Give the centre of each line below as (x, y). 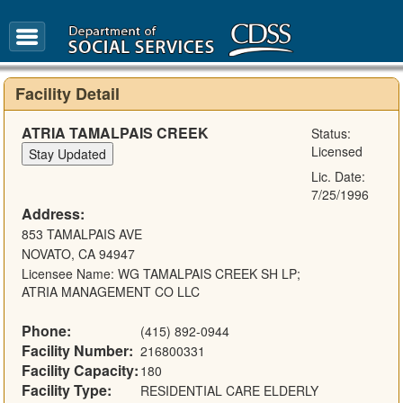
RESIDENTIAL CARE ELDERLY (229, 391)
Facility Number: (77, 351)
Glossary (203, 43)
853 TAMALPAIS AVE (81, 234)
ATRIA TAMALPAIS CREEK (118, 133)
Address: (53, 214)
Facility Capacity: (80, 371)
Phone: (46, 331)
